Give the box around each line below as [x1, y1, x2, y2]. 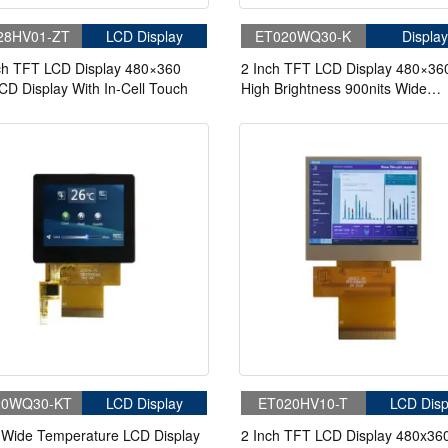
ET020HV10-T [258, 393, 349, 414]
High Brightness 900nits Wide [241, 77, 427, 98]
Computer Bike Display [241, 117, 385, 138]
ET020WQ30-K [255, 25, 352, 46]
